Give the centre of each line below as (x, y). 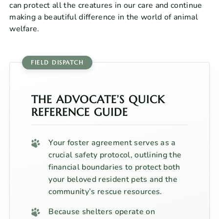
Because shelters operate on (102, 211)
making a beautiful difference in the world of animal (104, 17)
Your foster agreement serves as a (112, 142)
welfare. (24, 29)
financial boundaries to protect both (114, 167)
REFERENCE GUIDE (80, 112)
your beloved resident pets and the (113, 179)
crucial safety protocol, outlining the (115, 155)
